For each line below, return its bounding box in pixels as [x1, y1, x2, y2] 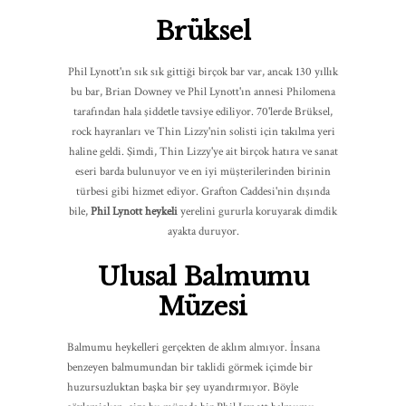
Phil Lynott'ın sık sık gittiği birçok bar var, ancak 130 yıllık [68, 63, 338, 80]
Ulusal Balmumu [97, 262, 309, 293]
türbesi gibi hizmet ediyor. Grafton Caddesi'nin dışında [76, 183, 330, 199]
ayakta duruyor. [167, 223, 239, 239]
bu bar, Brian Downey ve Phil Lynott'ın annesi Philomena [71, 83, 335, 100]
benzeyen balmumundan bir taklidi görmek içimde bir [67, 360, 313, 376]
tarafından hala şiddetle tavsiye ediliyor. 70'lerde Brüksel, [73, 103, 333, 120]
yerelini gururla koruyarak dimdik [178, 203, 337, 219]
